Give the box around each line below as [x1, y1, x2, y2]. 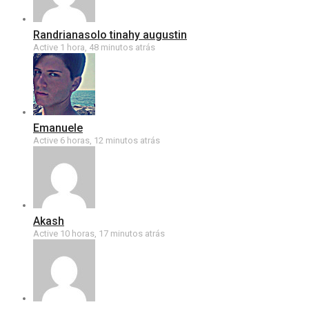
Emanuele [33, 121, 83, 134]
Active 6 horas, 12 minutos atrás [33, 135, 160, 146]
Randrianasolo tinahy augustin [33, 28, 187, 41]
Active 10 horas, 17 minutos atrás [33, 228, 165, 239]
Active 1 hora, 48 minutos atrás [33, 42, 155, 52]
